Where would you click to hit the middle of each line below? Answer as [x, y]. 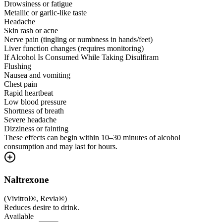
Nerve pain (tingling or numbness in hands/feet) [78, 39]
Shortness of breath [34, 111]
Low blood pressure [35, 102]
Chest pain [21, 84]
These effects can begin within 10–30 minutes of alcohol [92, 137]
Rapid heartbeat [28, 93]
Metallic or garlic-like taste [45, 12]
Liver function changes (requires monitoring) [74, 48]
